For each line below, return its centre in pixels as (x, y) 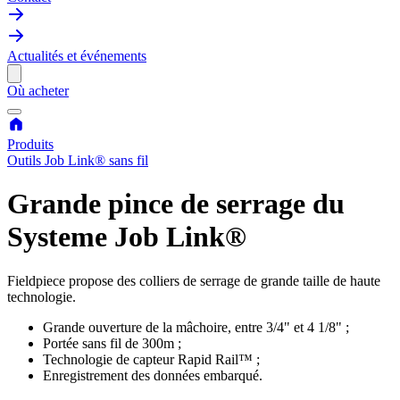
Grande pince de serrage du (176, 204)
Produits (30, 144)
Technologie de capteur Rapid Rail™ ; (151, 359)
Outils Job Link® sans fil (78, 160)
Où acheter (38, 91)
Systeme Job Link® (127, 237)
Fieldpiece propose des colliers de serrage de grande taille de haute (194, 280)
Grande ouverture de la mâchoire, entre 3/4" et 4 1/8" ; (196, 327)
